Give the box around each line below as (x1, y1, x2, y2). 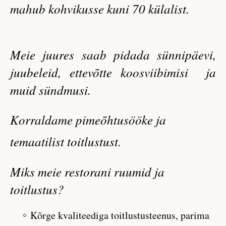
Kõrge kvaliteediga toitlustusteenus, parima (30, 208, 209, 222)
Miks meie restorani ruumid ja (10, 163, 164, 180)
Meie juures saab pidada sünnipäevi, (10, 45, 216, 63)
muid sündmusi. (10, 81, 95, 98)
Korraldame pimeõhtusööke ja (10, 111, 166, 129)
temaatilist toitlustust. (10, 133, 121, 150)
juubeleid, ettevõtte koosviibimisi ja (10, 63, 216, 81)
